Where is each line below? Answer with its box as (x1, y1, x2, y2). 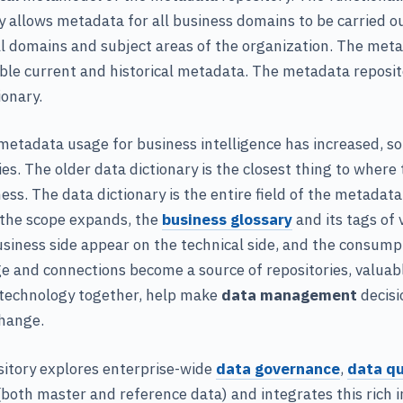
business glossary (162, 210, 292, 230)
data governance (216, 358, 340, 379)
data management (221, 285, 357, 306)
